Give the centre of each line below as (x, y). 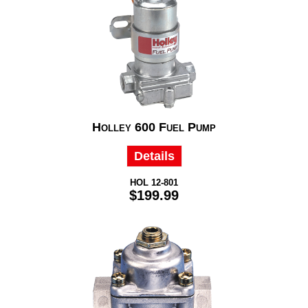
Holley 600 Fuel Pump (154, 128)
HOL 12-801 (154, 183)
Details (154, 156)
